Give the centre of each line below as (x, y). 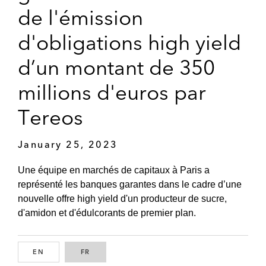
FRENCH (107, 252)
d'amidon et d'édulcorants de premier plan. (107, 213)
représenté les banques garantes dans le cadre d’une (130, 185)
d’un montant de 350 (116, 67)
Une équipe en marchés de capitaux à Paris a (114, 170)
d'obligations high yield (129, 42)
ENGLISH (62, 252)
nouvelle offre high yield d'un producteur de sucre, (122, 199)
